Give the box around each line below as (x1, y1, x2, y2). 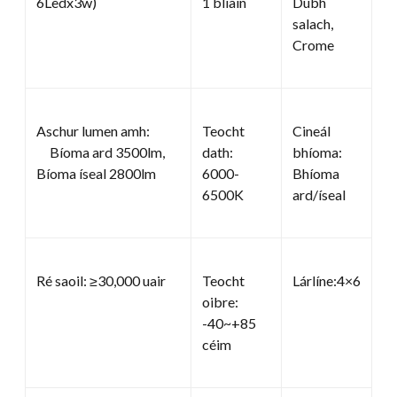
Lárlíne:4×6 (292, 271, 361, 289)
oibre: (202, 292, 238, 310)
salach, (292, 14, 333, 32)
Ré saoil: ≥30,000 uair (36, 271, 166, 289)
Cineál (292, 121, 331, 139)
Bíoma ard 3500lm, (36, 143, 165, 160)
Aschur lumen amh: (36, 121, 150, 139)
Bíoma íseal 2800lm (36, 164, 156, 182)
